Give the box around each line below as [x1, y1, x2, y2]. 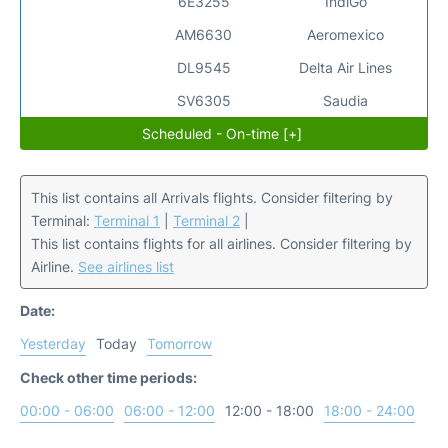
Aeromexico [307, 25, 385, 43]
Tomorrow [147, 334, 212, 352]
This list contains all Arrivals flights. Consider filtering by [31, 188, 393, 206]
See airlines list [78, 257, 174, 275]
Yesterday [20, 334, 86, 352]
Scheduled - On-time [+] [141, 124, 302, 142]
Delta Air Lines [299, 58, 393, 76]
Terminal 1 [94, 211, 160, 229]
